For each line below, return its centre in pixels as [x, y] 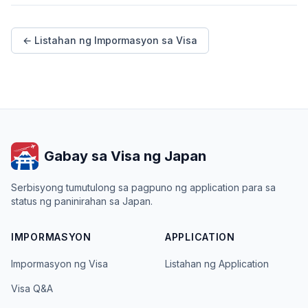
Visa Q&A [32, 289]
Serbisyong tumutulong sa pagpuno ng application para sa [143, 188]
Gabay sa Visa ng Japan [125, 156]
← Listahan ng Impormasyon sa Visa [110, 41]
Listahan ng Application [217, 264]
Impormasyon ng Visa [59, 264]
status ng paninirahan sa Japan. [82, 201]
